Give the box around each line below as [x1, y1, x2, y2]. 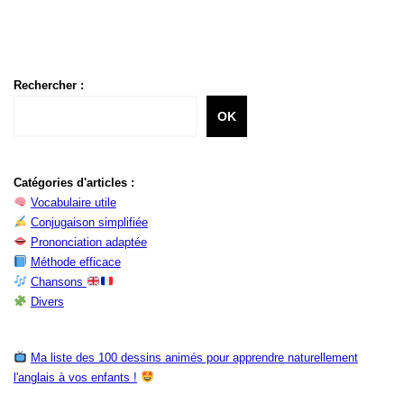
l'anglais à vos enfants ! [14, 370, 137, 384]
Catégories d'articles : [14, 175, 134, 189]
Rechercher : [14, 78, 84, 92]
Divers [30, 294, 64, 308]
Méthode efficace [30, 254, 121, 269]
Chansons [30, 274, 87, 289]
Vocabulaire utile [30, 195, 116, 209]
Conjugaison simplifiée [30, 215, 148, 229]
